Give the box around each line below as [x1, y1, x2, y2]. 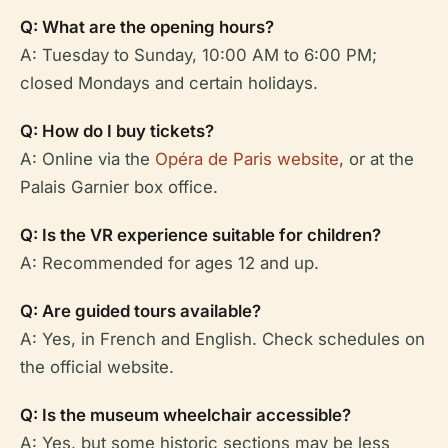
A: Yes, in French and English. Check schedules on [20, 329, 425, 350]
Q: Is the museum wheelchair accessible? [20, 405, 351, 426]
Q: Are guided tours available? [20, 301, 261, 322]
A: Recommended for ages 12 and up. [20, 253, 319, 274]
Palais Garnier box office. [20, 177, 218, 198]
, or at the [339, 149, 414, 170]
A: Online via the [20, 149, 155, 170]
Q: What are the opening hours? [20, 17, 274, 38]
